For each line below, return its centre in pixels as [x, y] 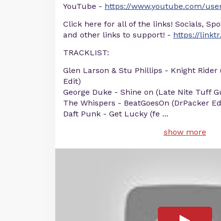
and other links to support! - [118, 35]
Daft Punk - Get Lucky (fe [111, 114]
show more [185, 132]
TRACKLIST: [86, 53]
